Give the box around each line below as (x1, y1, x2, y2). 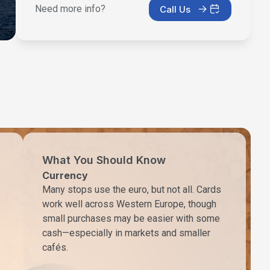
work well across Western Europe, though (42, 198, 216, 210)
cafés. (42, 242, 68, 254)
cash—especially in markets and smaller (42, 227, 210, 239)
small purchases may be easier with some (42, 213, 220, 225)
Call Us (160, 3, 190, 15)
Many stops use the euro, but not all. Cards (42, 184, 221, 196)
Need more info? (35, 3, 105, 15)
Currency (42, 169, 88, 182)
